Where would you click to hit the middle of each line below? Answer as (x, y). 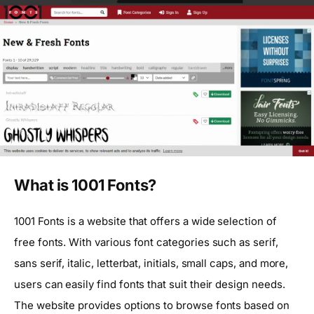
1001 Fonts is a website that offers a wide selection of (145, 221)
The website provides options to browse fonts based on (152, 305)
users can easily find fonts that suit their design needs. (150, 284)
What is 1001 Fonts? (85, 185)
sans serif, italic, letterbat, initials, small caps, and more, (151, 263)
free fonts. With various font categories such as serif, (146, 242)
